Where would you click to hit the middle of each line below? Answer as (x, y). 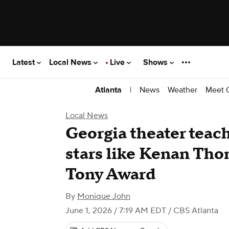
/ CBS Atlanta (192, 211)
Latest (25, 62)
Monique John (104, 196)
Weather (182, 90)
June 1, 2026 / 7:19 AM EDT (116, 211)
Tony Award (111, 175)
